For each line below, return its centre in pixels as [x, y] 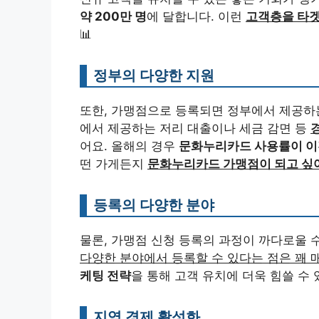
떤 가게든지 [114, 163]
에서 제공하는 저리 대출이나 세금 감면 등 [195, 128]
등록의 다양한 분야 [154, 204]
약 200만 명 [113, 16]
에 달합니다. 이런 [196, 16]
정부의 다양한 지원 [154, 75]
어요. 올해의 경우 [129, 146]
